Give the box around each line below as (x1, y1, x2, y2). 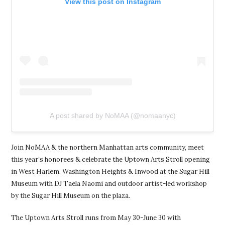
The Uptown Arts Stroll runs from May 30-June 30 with (11, 213, 181, 222)
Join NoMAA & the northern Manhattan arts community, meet (11, 143, 204, 152)
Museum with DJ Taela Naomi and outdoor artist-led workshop (11, 179, 207, 188)
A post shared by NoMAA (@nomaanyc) (49, 111, 176, 120)
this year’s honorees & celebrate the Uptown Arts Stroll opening (11, 155, 210, 164)
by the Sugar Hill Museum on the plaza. (11, 191, 131, 200)
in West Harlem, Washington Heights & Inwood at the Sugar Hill (11, 167, 210, 176)
